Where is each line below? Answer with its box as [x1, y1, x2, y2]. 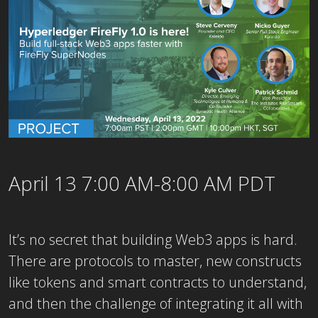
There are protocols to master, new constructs [9, 251, 302, 270]
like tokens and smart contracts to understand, [9, 272, 307, 292]
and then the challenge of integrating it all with [9, 293, 303, 313]
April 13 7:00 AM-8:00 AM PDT [9, 169, 275, 197]
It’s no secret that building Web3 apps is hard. [9, 229, 297, 249]
